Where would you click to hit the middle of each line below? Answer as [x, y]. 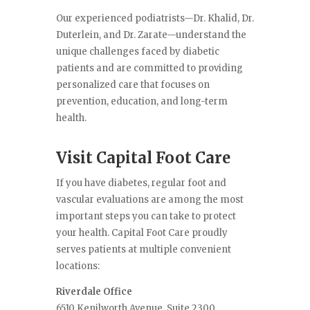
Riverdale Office [94, 292]
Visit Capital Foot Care [143, 158]
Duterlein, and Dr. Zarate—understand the [151, 35]
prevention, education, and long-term [142, 102]
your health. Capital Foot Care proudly [142, 233]
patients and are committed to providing [149, 69]
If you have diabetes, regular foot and [141, 183]
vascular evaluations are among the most [149, 200]
